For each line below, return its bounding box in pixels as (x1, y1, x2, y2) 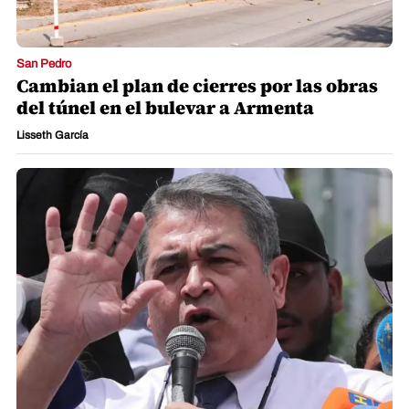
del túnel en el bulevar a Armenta (16, 95, 314, 121)
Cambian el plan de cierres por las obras (16, 73, 378, 100)
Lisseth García (16, 129, 89, 142)
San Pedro (16, 58, 71, 71)
